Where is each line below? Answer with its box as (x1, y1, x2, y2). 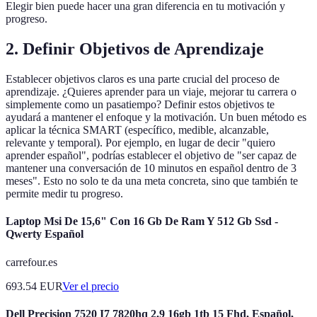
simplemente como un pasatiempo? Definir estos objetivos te (6, 98, 275, 111)
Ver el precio (62, 279, 119, 292)
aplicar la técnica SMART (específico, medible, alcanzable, (6, 124, 269, 137)
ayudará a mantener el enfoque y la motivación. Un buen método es (6, 111, 306, 124)
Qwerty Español (6, 228, 83, 241)
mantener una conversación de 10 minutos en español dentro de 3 (6, 162, 296, 175)
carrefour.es (6, 255, 57, 268)
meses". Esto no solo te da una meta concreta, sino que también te (6, 175, 298, 188)
